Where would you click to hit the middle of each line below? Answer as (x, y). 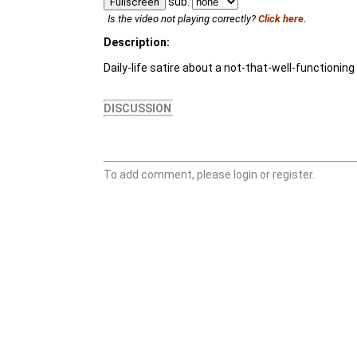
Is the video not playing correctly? (183, 19)
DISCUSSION (137, 108)
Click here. (282, 19)
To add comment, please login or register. (209, 175)
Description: (137, 42)
